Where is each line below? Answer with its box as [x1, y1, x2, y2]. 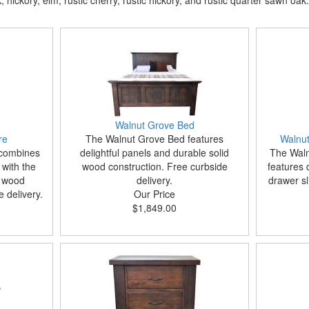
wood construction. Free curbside [81, 159, 228, 173]
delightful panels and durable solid [80, 146, 229, 159]
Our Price [134, 187, 175, 201]
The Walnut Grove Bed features [86, 132, 223, 146]
